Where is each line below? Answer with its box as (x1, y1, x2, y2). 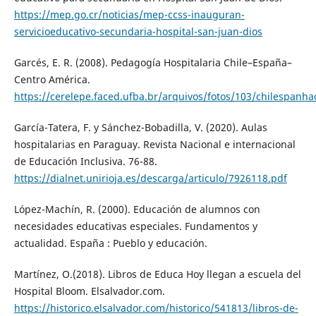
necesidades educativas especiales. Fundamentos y (13, 219, 257, 233)
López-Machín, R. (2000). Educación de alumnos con (13, 202, 260, 217)
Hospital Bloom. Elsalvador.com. (13, 284, 165, 298)
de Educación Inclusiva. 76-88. (13, 154, 157, 169)
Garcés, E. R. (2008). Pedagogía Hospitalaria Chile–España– (13, 56, 292, 70)
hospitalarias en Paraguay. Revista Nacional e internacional (13, 138, 296, 152)
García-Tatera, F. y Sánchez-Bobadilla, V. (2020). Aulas (13, 121, 267, 135)
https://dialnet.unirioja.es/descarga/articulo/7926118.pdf (13, 171, 287, 186)
